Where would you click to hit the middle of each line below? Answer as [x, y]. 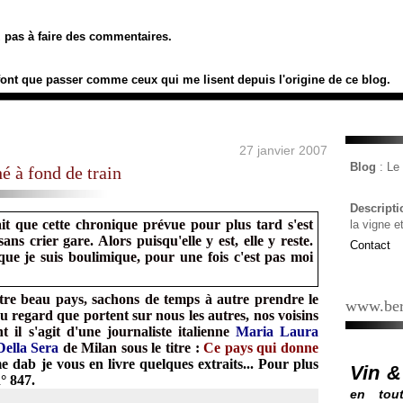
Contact [370, 245]
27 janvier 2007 [283, 150]
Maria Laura [277, 331]
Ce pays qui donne [259, 348]
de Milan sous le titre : [129, 348]
